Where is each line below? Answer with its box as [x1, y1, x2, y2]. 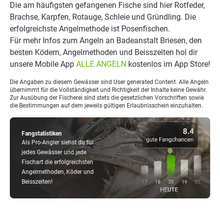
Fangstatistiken [22, 130, 62, 137]
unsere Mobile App [10, 59, 76, 69]
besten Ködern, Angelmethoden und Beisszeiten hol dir [10, 48, 197, 57]
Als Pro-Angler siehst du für [22, 139, 94, 146]
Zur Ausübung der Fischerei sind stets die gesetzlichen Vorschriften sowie [10, 94, 204, 101]
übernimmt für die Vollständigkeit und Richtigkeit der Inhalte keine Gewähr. [10, 86, 207, 93]
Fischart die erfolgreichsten [22, 159, 93, 165]
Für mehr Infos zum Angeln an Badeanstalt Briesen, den [10, 36, 202, 45]
